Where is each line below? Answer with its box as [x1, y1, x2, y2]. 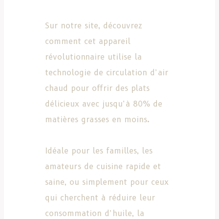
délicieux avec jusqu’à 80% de [45, 99, 162, 109]
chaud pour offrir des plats [45, 84, 150, 93]
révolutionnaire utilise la [45, 52, 142, 62]
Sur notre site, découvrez [45, 21, 142, 31]
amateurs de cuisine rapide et [45, 162, 161, 172]
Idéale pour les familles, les [45, 146, 153, 156]
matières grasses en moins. [45, 115, 150, 125]
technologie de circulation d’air [45, 68, 168, 78]
